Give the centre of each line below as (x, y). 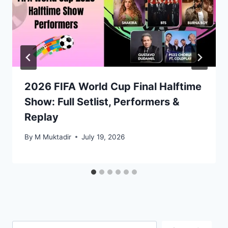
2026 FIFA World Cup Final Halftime (113, 87)
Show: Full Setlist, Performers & (102, 102)
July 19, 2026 (103, 137)
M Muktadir (53, 137)
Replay (41, 117)
